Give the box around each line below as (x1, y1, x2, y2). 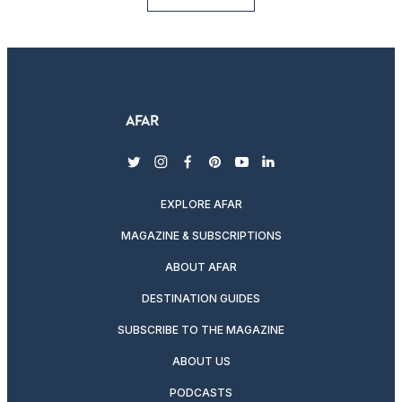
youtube (240, 160, 299, 181)
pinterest (213, 160, 279, 181)
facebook (186, 160, 251, 181)
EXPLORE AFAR (160, 197, 242, 212)
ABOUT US (171, 354, 231, 369)
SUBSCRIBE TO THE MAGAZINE (118, 323, 284, 337)
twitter (132, 160, 182, 181)
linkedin (267, 160, 327, 181)
